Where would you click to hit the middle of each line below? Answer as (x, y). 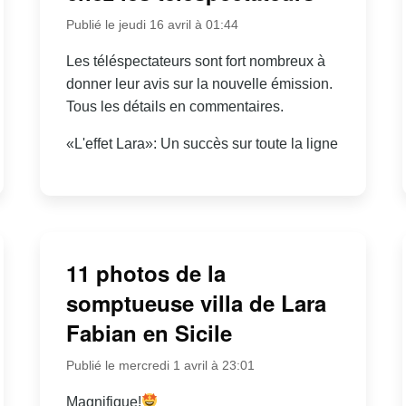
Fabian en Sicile (149, 332)
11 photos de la (145, 272)
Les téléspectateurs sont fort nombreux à (195, 62)
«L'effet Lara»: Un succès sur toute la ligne (202, 144)
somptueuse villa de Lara (196, 302)
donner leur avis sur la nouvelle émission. (199, 84)
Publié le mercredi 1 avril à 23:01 (160, 365)
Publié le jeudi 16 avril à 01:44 (152, 25)
